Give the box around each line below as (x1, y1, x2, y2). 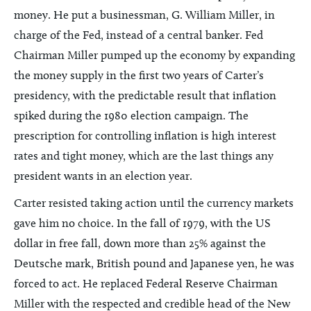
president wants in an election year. (14, 169, 192, 183)
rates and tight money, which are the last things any (14, 149, 274, 162)
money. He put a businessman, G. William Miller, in (14, 8, 275, 22)
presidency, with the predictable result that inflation (14, 88, 276, 102)
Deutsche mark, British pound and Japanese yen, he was (14, 256, 294, 270)
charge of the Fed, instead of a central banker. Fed (14, 28, 263, 42)
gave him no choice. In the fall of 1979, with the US (14, 216, 271, 230)
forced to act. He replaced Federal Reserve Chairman (14, 276, 278, 290)
